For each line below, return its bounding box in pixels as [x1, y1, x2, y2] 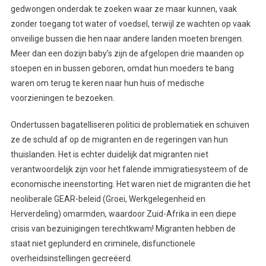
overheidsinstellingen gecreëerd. [10, 253, 132, 263]
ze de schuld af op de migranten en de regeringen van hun [10, 134, 228, 144]
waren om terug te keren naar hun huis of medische [10, 78, 204, 88]
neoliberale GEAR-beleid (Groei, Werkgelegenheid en [10, 194, 205, 204]
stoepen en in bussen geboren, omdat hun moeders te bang [10, 63, 234, 73]
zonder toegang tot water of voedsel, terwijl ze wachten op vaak [10, 18, 251, 28]
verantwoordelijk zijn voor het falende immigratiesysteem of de [10, 164, 248, 174]
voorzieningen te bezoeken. [10, 93, 115, 103]
